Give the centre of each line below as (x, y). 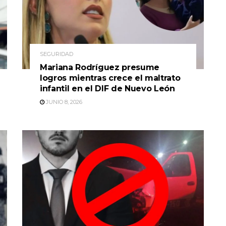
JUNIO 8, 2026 (63, 102)
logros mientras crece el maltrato (110, 78)
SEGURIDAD (56, 54)
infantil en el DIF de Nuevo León (107, 88)
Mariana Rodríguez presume (100, 67)
